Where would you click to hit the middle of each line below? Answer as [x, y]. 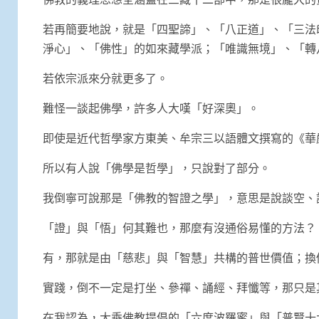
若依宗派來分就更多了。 [105, 78]
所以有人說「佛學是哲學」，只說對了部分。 [157, 167]
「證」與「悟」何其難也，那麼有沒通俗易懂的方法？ [179, 227]
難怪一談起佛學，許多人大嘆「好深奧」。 [151, 108]
